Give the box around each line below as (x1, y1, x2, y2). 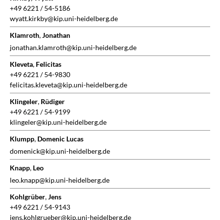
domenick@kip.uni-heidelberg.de (10, 147, 110, 156)
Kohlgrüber (10, 192, 45, 201)
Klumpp (10, 135, 34, 143)
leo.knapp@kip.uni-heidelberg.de (10, 176, 110, 185)
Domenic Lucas (37, 135, 83, 143)
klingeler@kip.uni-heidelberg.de (10, 118, 107, 127)
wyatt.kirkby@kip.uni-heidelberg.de (10, 14, 118, 23)
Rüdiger (41, 97, 65, 106)
